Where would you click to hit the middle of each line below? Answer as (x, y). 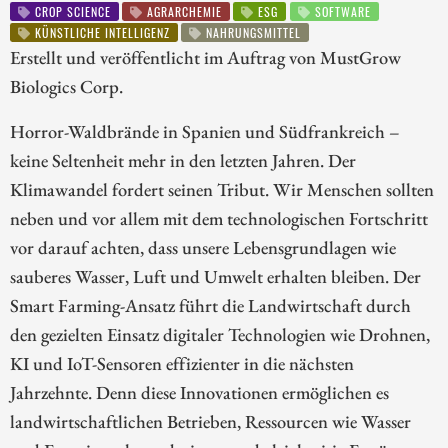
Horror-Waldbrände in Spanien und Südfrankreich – (205, 131)
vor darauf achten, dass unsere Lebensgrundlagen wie (203, 247)
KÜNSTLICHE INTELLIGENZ (100, 32)
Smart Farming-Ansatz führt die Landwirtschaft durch (210, 305)
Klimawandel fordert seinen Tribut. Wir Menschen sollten (222, 189)
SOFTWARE (340, 12)
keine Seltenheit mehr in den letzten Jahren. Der (183, 160)
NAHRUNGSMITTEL (252, 32)
